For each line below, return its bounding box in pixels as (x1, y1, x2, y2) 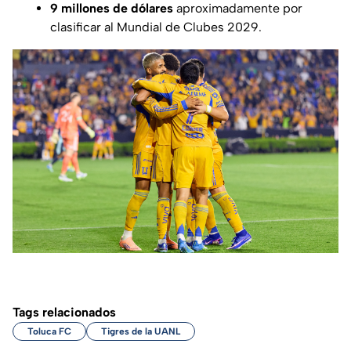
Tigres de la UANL (101, 325, 180, 337)
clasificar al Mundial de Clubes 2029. (50, 19, 262, 34)
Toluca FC (27, 325, 71, 337)
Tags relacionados (13, 304, 116, 320)
